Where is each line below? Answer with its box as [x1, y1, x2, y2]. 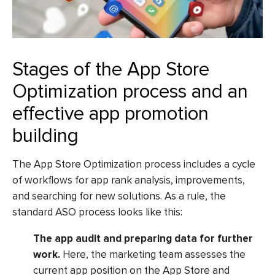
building [12, 123, 79, 147]
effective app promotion [12, 101, 209, 125]
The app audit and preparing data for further [33, 231, 254, 245]
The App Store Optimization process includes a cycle [12, 158, 255, 171]
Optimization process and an [12, 79, 248, 103]
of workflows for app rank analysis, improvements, [12, 174, 245, 187]
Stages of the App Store [12, 57, 209, 81]
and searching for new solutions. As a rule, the [12, 190, 226, 203]
